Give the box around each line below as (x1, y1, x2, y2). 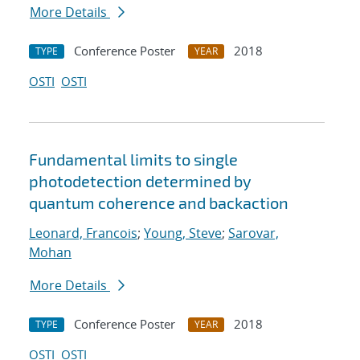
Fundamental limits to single (29, 149, 238, 170)
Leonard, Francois (29, 224, 137, 243)
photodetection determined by (29, 171, 252, 191)
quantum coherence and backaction (29, 193, 288, 213)
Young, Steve (144, 224, 222, 243)
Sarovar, (228, 224, 279, 243)
